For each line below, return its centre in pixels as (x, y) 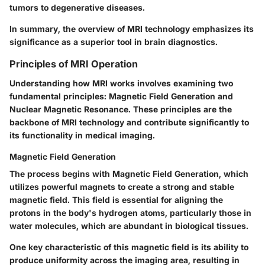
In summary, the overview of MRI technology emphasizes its (132, 29)
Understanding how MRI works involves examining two (121, 83)
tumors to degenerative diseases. (77, 8)
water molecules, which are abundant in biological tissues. (129, 225)
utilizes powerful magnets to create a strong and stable (122, 186)
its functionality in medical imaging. (82, 135)
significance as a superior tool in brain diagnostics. (114, 42)
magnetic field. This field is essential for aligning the (116, 199)
